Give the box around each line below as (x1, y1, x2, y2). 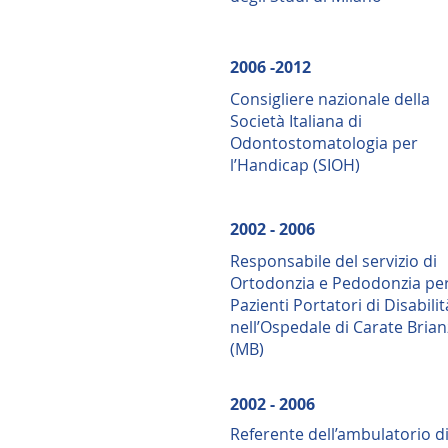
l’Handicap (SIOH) (230, 154, 360, 176)
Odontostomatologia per (230, 132, 418, 154)
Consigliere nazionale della (230, 88, 430, 110)
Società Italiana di (230, 110, 362, 132)
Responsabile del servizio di (230, 250, 437, 272)
